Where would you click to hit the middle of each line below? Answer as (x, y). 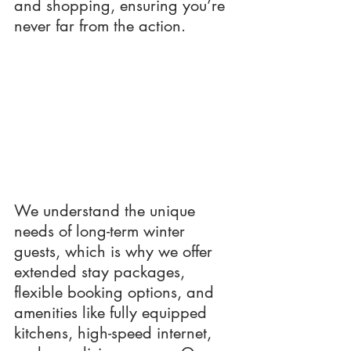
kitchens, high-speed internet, (115, 333)
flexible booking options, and (116, 292)
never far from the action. (100, 25)
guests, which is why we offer (116, 251)
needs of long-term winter (102, 231)
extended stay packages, (102, 271)
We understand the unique (107, 210)
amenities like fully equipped (113, 312)
